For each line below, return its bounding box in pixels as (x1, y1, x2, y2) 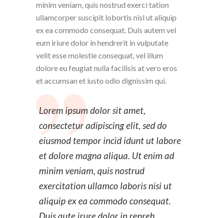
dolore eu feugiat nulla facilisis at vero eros (36, 63, 177, 73)
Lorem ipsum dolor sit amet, (39, 105, 145, 116)
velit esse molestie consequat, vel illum (36, 51, 163, 60)
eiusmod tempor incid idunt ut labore (39, 135, 181, 146)
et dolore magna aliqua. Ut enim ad (39, 150, 174, 162)
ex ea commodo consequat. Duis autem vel (36, 25, 176, 35)
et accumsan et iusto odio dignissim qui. (36, 76, 166, 86)
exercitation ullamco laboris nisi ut (39, 180, 172, 192)
